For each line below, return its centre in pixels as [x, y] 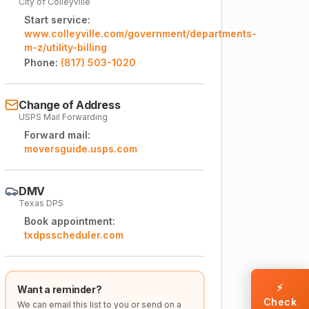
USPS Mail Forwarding [63, 117]
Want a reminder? [60, 289]
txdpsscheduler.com [74, 235]
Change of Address [70, 105]
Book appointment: [70, 221]
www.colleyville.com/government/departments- [140, 33]
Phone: [41, 62]
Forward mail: [57, 135]
